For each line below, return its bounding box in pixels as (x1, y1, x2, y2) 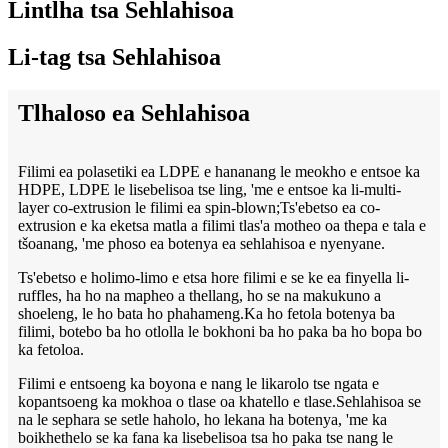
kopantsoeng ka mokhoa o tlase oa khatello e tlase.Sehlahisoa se (18, 393, 421, 411)
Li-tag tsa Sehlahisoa (8, 43, 221, 70)
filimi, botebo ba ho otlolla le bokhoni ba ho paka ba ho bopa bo (18, 323, 422, 341)
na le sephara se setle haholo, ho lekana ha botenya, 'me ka (18, 411, 387, 429)
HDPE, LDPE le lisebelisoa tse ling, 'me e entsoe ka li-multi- (18, 181, 401, 199)
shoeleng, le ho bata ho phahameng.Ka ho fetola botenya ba (18, 305, 395, 323)
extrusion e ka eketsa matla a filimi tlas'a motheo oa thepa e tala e (18, 217, 426, 235)
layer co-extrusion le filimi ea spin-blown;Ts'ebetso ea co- (18, 199, 380, 217)
